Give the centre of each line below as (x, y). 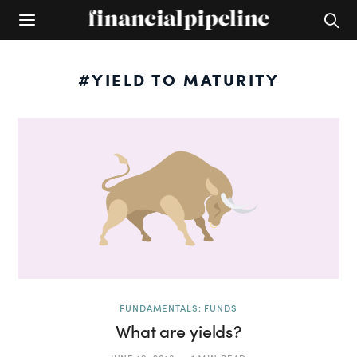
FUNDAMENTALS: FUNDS (178, 308)
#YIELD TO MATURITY (178, 79)
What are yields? (178, 331)
